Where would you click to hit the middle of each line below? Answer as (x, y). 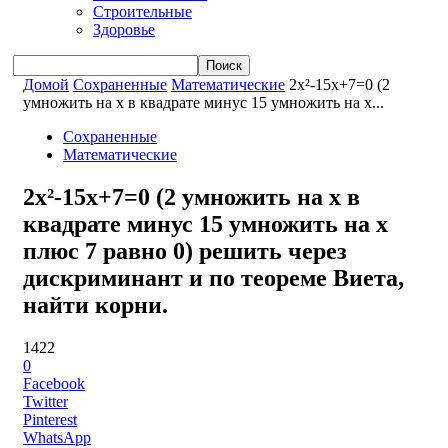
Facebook (54, 383)
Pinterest (50, 419)
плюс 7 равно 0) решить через (185, 250)
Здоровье (124, 30)
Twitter (45, 401)
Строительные (142, 12)
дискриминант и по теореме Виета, (213, 277)
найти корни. (95, 304)
